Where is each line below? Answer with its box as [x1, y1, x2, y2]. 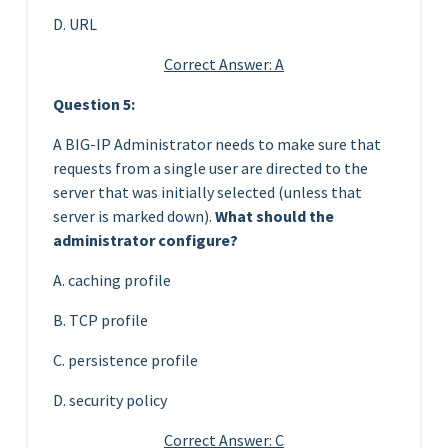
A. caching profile [53, 269, 171, 290]
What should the [215, 205, 334, 226]
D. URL [53, 13, 97, 34]
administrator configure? [53, 229, 238, 250]
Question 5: [53, 93, 135, 114]
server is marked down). [53, 205, 215, 226]
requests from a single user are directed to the [53, 157, 368, 178]
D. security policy [53, 389, 167, 410]
